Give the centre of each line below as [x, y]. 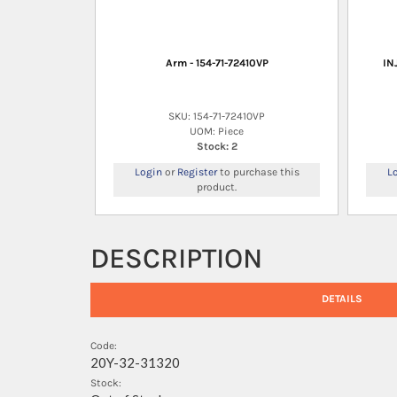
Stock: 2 [217, 146]
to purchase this [258, 171]
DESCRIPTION [176, 258]
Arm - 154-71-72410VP [217, 62]
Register [197, 171]
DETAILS [342, 299]
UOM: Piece [217, 131]
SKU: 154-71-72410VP [217, 116]
